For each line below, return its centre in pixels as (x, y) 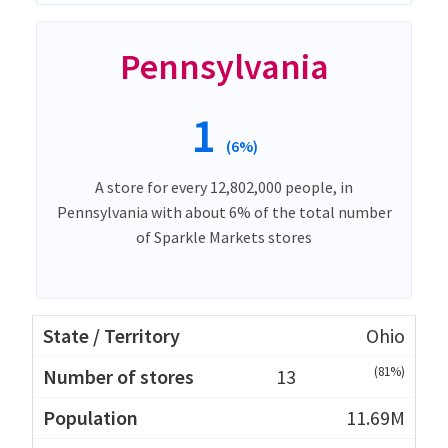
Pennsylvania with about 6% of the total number (224, 211)
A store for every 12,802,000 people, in (224, 186)
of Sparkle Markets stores (224, 236)
